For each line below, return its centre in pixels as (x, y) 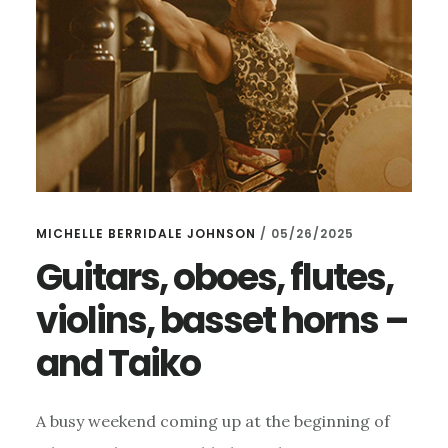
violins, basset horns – (221, 320)
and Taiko (117, 363)
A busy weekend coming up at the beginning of (212, 420)
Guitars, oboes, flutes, (214, 277)
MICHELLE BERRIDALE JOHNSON (145, 233)
